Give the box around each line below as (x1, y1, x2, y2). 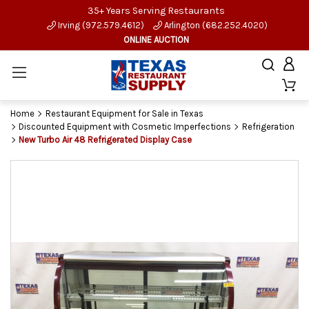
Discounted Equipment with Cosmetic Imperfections (19, 121, 231, 132)
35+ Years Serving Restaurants (88, 5, 225, 17)
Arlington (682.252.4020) (162, 20, 268, 30)
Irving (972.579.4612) (56, 20, 144, 30)
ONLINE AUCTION (123, 34, 189, 45)
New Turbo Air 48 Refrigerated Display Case (19, 134, 192, 145)
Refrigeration (241, 121, 295, 132)
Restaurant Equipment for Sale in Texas (45, 108, 203, 119)
